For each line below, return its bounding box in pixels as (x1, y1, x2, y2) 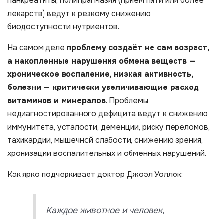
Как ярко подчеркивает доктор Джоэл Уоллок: (7, 169, 183, 179)
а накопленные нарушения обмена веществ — (7, 55, 196, 66)
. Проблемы (106, 95, 148, 106)
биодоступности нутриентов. (7, 21, 119, 32)
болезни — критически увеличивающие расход (7, 82, 199, 92)
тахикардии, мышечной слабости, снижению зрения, (7, 134, 203, 145)
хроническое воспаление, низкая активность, (7, 68, 193, 79)
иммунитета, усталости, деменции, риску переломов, (7, 121, 210, 132)
